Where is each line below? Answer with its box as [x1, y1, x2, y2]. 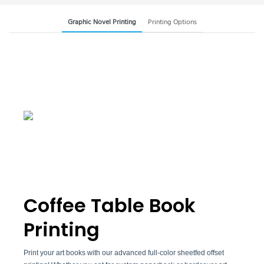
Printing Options [147, 16, 197, 28]
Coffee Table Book [24, 192, 196, 219]
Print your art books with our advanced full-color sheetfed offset [24, 249, 224, 258]
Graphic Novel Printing [67, 16, 136, 28]
